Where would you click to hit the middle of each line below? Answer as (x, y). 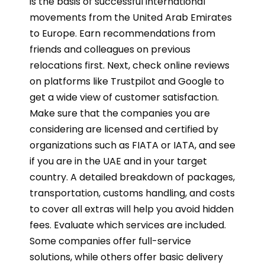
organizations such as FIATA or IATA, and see (132, 146)
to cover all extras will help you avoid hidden (132, 209)
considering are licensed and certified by (124, 130)
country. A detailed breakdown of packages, (132, 177)
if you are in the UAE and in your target (118, 161)
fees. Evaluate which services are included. (128, 225)
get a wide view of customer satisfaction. (124, 98)
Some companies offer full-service (110, 241)
